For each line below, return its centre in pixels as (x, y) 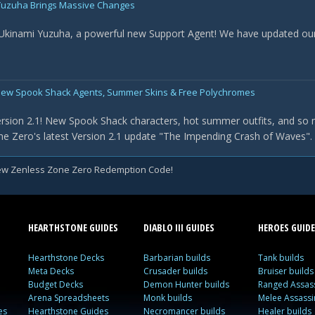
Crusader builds (175, 271)
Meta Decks (51, 271)
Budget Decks (56, 284)
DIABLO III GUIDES (179, 227)
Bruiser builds (285, 271)
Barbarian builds (176, 258)
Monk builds (167, 298)
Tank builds (281, 258)
